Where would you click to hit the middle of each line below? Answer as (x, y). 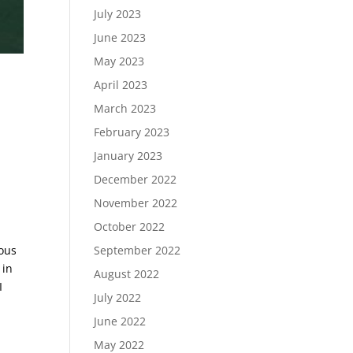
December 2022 (136, 179)
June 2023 (120, 37)
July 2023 (118, 14)
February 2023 (132, 132)
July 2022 (118, 297)
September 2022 (137, 250)
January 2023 (128, 156)
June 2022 (120, 321)
